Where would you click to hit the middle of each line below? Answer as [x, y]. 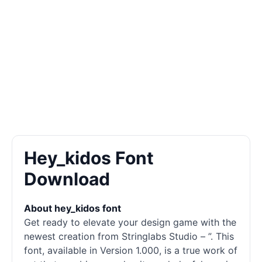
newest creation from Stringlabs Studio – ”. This [129, 236]
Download [67, 179]
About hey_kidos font [73, 208]
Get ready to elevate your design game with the [130, 222]
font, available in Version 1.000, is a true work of [131, 250]
